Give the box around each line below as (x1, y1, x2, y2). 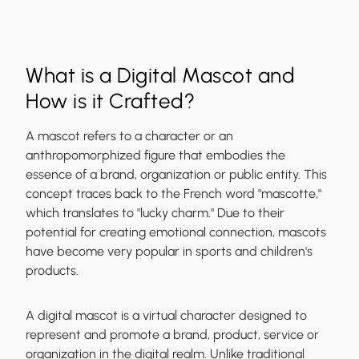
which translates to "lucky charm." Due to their (26, 205, 284, 221)
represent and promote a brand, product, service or (26, 327, 319, 343)
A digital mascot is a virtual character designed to (26, 308, 307, 324)
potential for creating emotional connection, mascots (26, 224, 326, 240)
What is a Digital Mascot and (26, 63, 295, 89)
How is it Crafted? (26, 88, 195, 115)
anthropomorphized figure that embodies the (26, 147, 285, 163)
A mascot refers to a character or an (26, 128, 233, 144)
